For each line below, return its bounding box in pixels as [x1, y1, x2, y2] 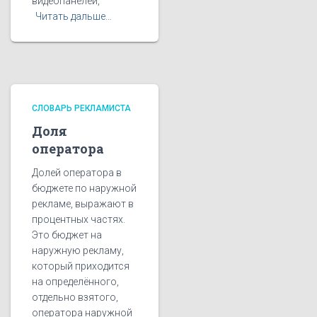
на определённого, [32, 276, 119, 287]
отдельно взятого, [32, 292, 118, 303]
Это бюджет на [32, 229, 102, 241]
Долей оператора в [32, 167, 122, 178]
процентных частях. [32, 214, 125, 225]
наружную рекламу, [32, 245, 124, 256]
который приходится [32, 260, 129, 272]
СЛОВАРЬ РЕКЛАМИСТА [32, 103, 131, 113]
